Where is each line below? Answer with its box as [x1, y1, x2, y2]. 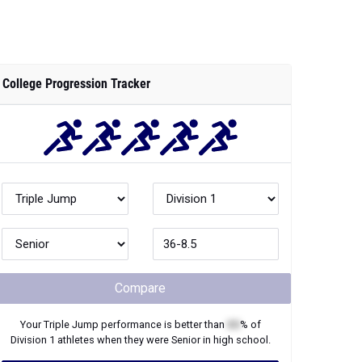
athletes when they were [54, 244, 171, 256]
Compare [115, 191, 166, 206]
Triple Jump [43, 229, 99, 241]
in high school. [200, 244, 271, 256]
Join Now [113, 279, 167, 294]
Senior [170, 244, 200, 256]
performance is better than [98, 229, 227, 241]
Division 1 [10, 244, 55, 256]
